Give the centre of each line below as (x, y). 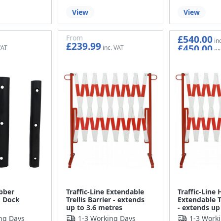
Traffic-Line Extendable (105, 192)
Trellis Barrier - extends (106, 200)
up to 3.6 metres (94, 208)
